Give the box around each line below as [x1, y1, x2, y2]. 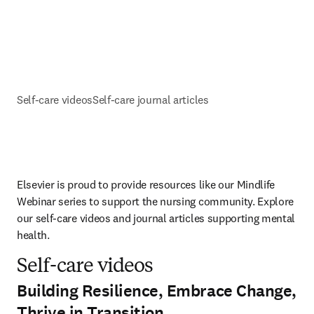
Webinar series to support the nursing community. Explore [17, 194, 294, 208]
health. [17, 228, 55, 242]
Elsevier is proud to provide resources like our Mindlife [17, 177, 275, 191]
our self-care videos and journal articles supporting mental [17, 211, 296, 225]
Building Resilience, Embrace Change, [17, 280, 296, 302]
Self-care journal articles [92, 93, 209, 107]
